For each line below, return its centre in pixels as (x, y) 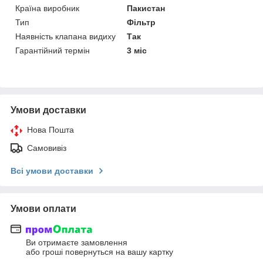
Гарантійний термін (53, 50)
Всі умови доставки (52, 171)
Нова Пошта (50, 129)
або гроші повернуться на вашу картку (100, 252)
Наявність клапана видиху (65, 36)
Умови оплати (43, 208)
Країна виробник (47, 8)
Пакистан (146, 8)
